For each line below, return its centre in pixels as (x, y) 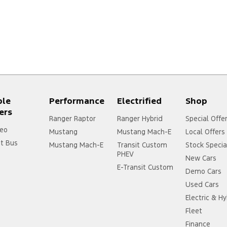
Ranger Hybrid (140, 119)
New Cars (201, 158)
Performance (77, 101)
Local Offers (205, 132)
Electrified (140, 101)
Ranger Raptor (72, 119)
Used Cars (202, 185)
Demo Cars (204, 172)
